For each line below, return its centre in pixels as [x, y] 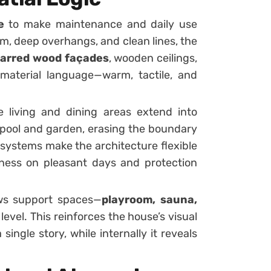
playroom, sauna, [150, 199]
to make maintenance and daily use [101, 24]
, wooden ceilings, [153, 58]
